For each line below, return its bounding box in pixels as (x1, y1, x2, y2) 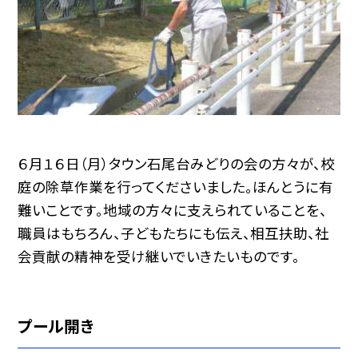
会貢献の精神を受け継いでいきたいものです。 (18, 246, 300, 267)
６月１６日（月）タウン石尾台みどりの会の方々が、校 (18, 153, 336, 174)
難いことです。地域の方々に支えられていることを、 (18, 200, 328, 221)
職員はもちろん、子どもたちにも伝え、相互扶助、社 (18, 223, 330, 244)
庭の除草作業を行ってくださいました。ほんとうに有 (18, 177, 334, 197)
